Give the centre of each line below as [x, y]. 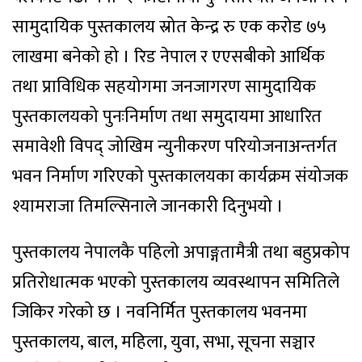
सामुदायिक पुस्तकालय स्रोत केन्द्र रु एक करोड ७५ [169, 27]
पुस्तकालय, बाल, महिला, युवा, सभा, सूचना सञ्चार [164, 343]
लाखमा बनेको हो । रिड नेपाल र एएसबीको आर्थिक [168, 57]
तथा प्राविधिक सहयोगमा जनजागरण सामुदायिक [164, 87]
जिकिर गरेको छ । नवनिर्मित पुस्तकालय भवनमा [160, 313]
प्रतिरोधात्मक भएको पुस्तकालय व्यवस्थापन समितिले [176, 283]
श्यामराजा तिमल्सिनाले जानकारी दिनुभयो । [148, 207]
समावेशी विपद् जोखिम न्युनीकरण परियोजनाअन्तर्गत [175, 147]
